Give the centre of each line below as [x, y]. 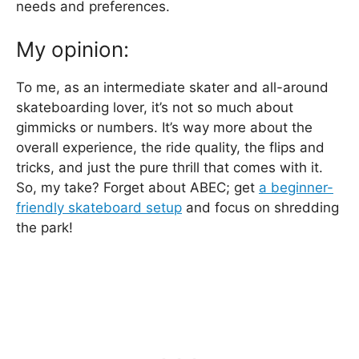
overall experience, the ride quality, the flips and [170, 147]
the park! [44, 228]
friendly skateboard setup [99, 208]
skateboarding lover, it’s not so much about [155, 107]
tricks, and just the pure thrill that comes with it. [169, 167]
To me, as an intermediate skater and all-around [172, 87]
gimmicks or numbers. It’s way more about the [164, 127]
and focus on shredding [260, 208]
